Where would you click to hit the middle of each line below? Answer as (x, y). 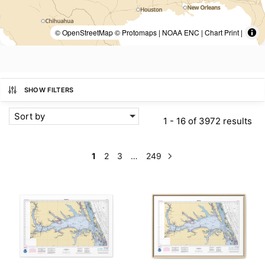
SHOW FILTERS (49, 90)
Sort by (30, 116)
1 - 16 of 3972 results (208, 121)
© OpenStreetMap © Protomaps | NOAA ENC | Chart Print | (149, 32)
